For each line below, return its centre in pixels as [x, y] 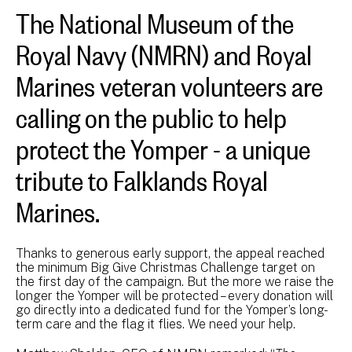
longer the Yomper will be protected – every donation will [174, 295]
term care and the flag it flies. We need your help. [156, 324]
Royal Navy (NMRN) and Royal [164, 50]
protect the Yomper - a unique [163, 144]
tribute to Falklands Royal [142, 176]
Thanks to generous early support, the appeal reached [170, 253]
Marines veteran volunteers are [169, 81]
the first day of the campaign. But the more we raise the [175, 281]
